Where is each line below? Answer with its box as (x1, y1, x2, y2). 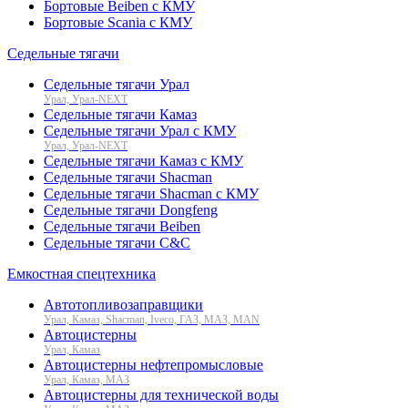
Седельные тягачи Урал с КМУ (44, 122, 236, 138)
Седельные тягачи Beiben (44, 218, 200, 234)
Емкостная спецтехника (7, 265, 156, 281)
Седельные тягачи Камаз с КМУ (44, 152, 243, 168)
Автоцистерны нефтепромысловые (44, 356, 263, 372)
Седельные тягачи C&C (44, 234, 190, 250)
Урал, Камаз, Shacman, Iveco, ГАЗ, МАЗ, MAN (44, 312, 260, 326)
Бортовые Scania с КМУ (44, 14, 192, 30)
